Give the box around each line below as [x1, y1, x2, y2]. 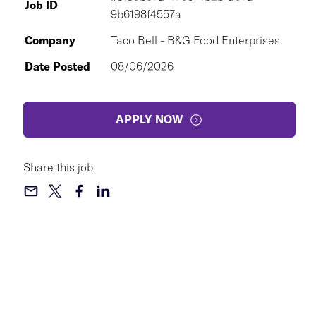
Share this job [23, 160, 93, 174]
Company [25, 33, 75, 47]
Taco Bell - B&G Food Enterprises [111, 33, 280, 47]
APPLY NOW [116, 112, 183, 126]
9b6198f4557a [111, 7, 181, 21]
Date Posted [25, 59, 90, 73]
